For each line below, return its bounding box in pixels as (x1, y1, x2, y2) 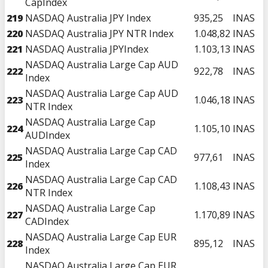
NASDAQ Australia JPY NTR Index (25, 26, 173, 40)
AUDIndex (25, 128, 70, 142)
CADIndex (25, 214, 69, 228)
